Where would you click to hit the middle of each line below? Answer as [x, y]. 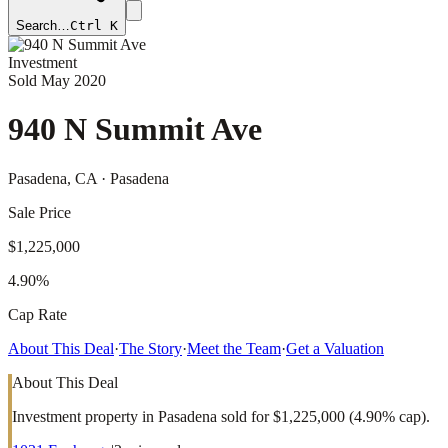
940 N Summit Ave [135, 129]
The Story [150, 348]
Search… [43, 25]
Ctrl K [94, 25]
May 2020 [73, 80]
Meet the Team [234, 348]
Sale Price [39, 212]
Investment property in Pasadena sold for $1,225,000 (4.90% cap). [221, 416]
